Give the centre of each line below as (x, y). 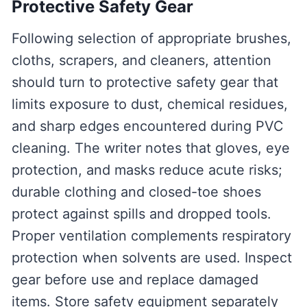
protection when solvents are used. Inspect (151, 258)
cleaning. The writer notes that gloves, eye (150, 148)
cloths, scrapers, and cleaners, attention (141, 61)
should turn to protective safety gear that (145, 83)
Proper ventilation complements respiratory (151, 236)
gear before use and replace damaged (135, 280)
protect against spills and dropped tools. (141, 214)
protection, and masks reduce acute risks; (147, 170)
